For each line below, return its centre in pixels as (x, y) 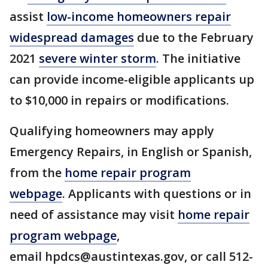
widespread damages (72, 37)
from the (37, 173)
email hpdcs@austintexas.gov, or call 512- (131, 256)
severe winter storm (98, 58)
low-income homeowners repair (139, 16)
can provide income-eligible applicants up (132, 79)
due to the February (194, 37)
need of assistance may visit (94, 214)
